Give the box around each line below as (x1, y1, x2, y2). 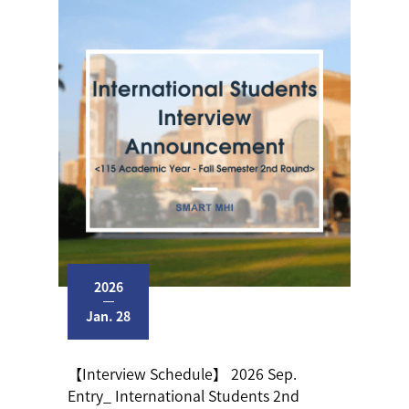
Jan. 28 (86, 306, 131, 325)
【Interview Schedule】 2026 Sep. (68, 362, 297, 384)
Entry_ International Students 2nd (68, 383, 299, 406)
